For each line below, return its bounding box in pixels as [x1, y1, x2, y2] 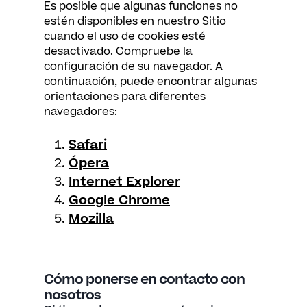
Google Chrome [69, 191, 170, 210]
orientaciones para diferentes [44, 89, 206, 104]
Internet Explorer [69, 173, 180, 191]
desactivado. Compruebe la [44, 44, 193, 59]
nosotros [44, 286, 101, 305]
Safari [69, 136, 107, 154]
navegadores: [44, 104, 117, 119]
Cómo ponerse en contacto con [44, 270, 245, 289]
